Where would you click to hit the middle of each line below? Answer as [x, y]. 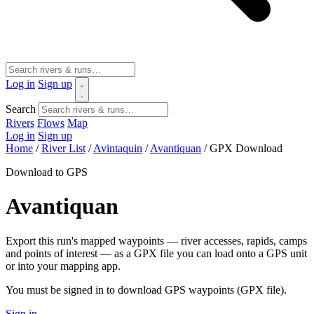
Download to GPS [47, 172]
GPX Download [246, 148]
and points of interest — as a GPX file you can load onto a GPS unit [156, 253]
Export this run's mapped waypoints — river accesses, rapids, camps [156, 240]
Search [21, 109]
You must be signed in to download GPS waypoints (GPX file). [146, 289]
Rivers [20, 123]
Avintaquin [118, 148]
